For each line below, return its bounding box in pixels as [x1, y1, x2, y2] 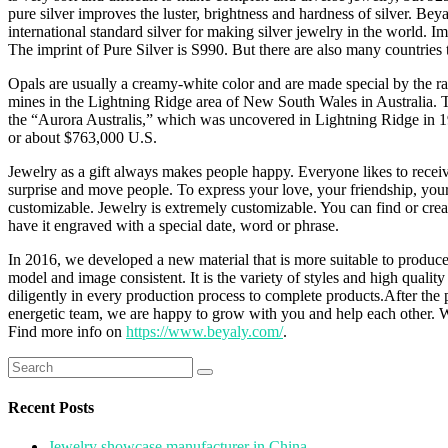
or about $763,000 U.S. [8, 128, 157, 146]
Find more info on [8, 322, 126, 340]
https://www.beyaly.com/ [126, 322, 283, 340]
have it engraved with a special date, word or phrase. [8, 216, 339, 234]
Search [7, 355, 50, 373]
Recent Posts [8, 398, 94, 416]
